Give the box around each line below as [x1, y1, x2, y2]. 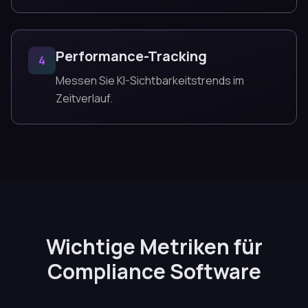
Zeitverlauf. [56, 91, 113, 106]
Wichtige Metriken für [45, 232, 263, 261]
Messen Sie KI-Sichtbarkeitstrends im [56, 73, 244, 88]
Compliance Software [47, 257, 261, 285]
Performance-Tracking [56, 47, 207, 65]
